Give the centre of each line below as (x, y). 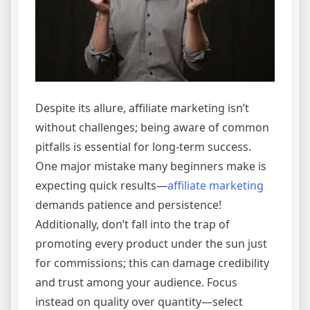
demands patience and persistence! (128, 205)
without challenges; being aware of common (152, 128)
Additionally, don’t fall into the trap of (133, 225)
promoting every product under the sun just (151, 244)
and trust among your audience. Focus (136, 283)
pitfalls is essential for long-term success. (143, 147)
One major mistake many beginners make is (151, 166)
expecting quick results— (101, 186)
